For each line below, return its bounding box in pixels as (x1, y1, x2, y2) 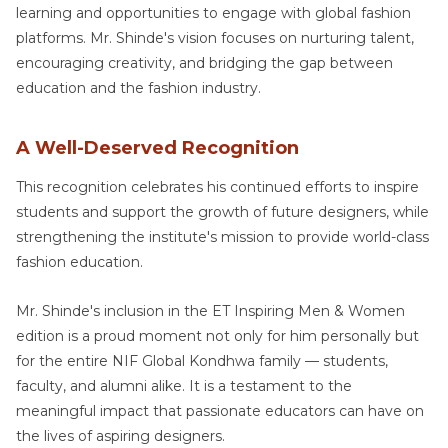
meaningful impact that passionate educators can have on (16, 401, 424, 420)
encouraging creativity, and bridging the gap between (16, 53, 393, 72)
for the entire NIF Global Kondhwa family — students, (16, 351, 388, 370)
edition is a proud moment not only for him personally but (16, 326, 419, 345)
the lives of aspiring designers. (16, 426, 225, 445)
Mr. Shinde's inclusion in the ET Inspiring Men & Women (16, 301, 405, 320)
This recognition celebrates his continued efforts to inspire (16, 177, 419, 196)
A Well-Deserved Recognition (16, 136, 299, 159)
